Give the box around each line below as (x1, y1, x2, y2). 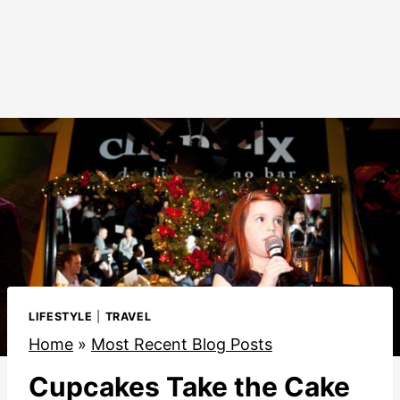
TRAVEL (104, 310, 152, 324)
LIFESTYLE (29, 310, 93, 324)
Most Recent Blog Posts (91, 334, 272, 354)
